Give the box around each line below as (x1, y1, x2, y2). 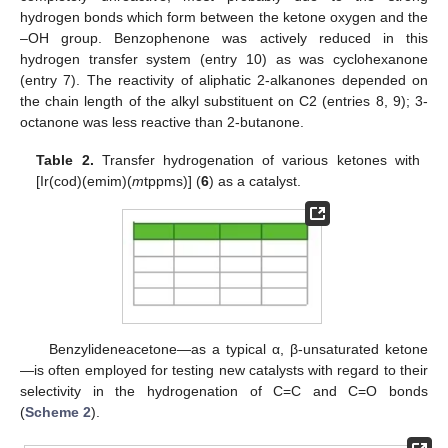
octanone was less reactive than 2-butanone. (20, 113, 304, 130)
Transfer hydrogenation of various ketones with (93, 151, 420, 168)
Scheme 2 (25, 403, 91, 420)
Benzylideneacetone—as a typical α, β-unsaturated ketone (48, 340, 428, 357)
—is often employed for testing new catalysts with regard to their (20, 361, 428, 378)
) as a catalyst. (209, 172, 302, 189)
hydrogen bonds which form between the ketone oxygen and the (20, 8, 428, 25)
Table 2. (36, 151, 94, 168)
